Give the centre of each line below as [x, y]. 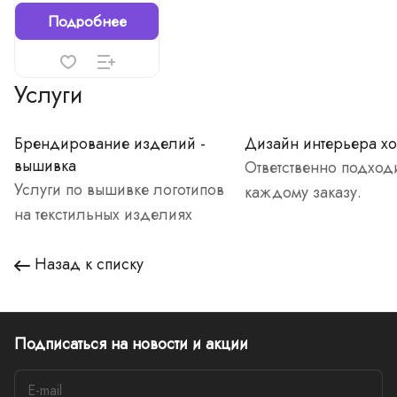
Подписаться [62, 344]
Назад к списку [89, 264]
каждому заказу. [303, 192]
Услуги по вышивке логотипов [119, 190]
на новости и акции [179, 344]
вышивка [45, 166]
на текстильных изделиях [103, 214]
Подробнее [87, 21]
